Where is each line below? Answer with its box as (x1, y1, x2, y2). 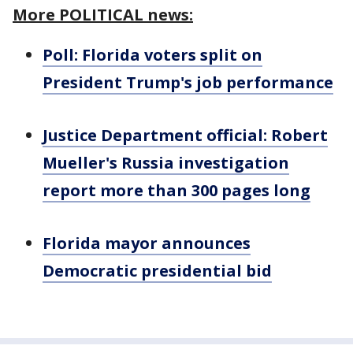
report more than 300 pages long (43, 180, 310, 201)
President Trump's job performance (43, 72, 333, 93)
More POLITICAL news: (13, 4, 193, 25)
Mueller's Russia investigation (43, 152, 289, 173)
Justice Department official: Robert (43, 124, 328, 146)
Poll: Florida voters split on (43, 44, 262, 65)
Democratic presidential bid (43, 260, 272, 281)
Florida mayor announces (43, 232, 251, 254)
